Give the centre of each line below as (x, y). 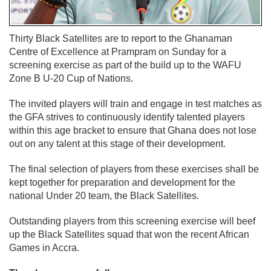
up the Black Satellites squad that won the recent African (129, 234)
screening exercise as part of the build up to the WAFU (125, 65)
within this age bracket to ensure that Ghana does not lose (133, 130)
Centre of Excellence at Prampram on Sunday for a (118, 51)
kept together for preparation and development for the (122, 182)
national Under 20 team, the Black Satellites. (104, 195)
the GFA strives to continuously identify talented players (127, 117)
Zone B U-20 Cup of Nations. (71, 78)
